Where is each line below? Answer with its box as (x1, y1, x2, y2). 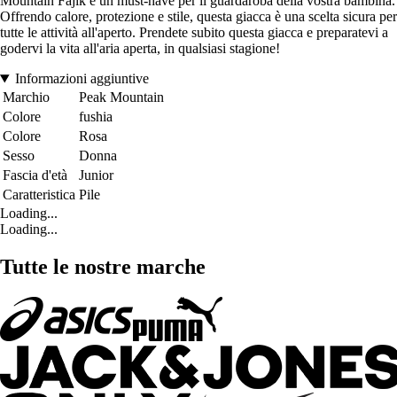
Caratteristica (3, 187, 75, 203)
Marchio (3, 90, 50, 105)
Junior (79, 167, 113, 183)
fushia (79, 109, 113, 125)
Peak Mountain (79, 90, 164, 105)
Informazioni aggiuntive (14, 71, 149, 87)
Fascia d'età (3, 167, 67, 183)
